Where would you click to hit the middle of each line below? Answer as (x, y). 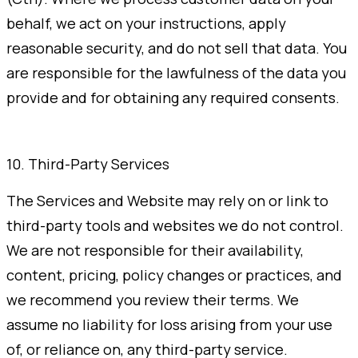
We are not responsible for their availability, (155, 250)
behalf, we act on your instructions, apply (146, 23)
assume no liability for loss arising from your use (169, 324)
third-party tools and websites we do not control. (175, 225)
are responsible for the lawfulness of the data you (176, 72)
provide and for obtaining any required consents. (173, 97)
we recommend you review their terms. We (153, 299)
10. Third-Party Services (88, 163)
